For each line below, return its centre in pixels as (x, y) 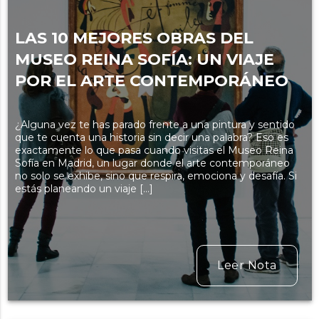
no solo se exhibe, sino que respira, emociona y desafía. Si (156, 176)
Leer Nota (247, 266)
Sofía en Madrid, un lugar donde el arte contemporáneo (152, 163)
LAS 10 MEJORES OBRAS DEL (134, 38)
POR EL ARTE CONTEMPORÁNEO (151, 81)
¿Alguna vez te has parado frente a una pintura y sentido (155, 125)
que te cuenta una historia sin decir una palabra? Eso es (151, 138)
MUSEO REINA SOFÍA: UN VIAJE (144, 60)
